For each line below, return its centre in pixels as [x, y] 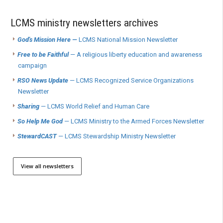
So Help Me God [40, 121]
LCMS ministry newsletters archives [84, 23]
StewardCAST [37, 136]
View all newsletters [47, 166]
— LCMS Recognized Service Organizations [131, 81]
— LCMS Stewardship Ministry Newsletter [116, 136]
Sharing [28, 107]
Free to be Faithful [43, 55]
